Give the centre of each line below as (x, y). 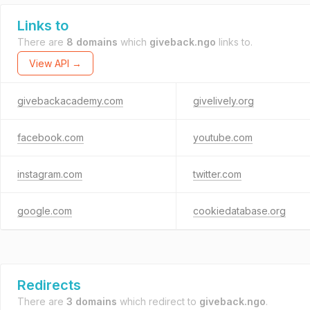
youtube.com (222, 137)
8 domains (92, 42)
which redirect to (158, 301)
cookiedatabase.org (239, 211)
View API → (55, 63)
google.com (45, 211)
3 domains (92, 301)
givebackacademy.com (70, 101)
